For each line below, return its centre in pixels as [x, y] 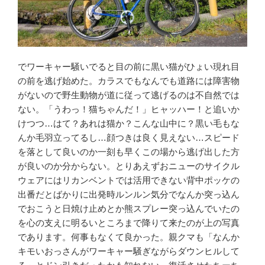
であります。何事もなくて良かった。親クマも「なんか [129, 237]
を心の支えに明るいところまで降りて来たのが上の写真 [129, 223]
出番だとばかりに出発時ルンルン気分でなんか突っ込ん [129, 195]
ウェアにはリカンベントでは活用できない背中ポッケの [129, 180]
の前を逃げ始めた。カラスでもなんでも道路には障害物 [129, 81]
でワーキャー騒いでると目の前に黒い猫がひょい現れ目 [129, 67]
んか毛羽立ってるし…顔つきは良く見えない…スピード [129, 138]
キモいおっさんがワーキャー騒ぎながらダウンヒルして [129, 251]
